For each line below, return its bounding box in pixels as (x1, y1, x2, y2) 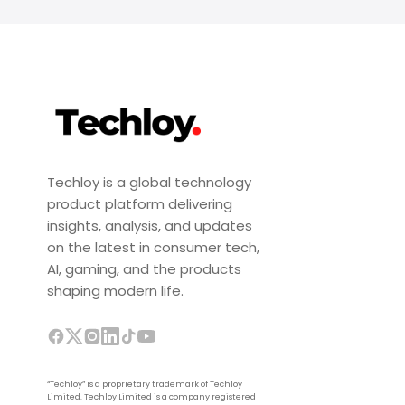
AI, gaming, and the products (47, 259, 241, 278)
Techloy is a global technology (47, 172, 251, 192)
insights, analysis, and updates (47, 215, 252, 235)
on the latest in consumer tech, (47, 237, 259, 257)
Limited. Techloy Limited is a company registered (47, 391, 256, 402)
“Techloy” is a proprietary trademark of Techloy (47, 378, 242, 390)
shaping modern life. (47, 280, 184, 300)
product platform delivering (47, 193, 232, 213)
